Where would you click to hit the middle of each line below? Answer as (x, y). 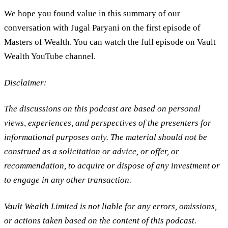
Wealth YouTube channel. (50, 56)
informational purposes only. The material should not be (106, 137)
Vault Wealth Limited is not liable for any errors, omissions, (110, 207)
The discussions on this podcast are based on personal (102, 109)
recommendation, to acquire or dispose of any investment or (112, 166)
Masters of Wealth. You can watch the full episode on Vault (110, 42)
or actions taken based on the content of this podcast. (100, 221)
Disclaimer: (25, 82)
